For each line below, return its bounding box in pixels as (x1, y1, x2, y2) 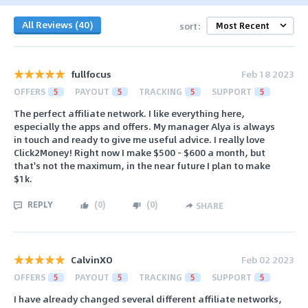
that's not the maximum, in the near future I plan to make (14, 158, 270, 173)
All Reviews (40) (22, 17, 93, 32)
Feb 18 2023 (241, 66, 294, 81)
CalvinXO (71, 252, 113, 267)
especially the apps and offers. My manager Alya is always (14, 119, 275, 134)
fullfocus (71, 66, 111, 81)
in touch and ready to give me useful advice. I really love (14, 132, 265, 147)
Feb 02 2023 (241, 252, 294, 267)
